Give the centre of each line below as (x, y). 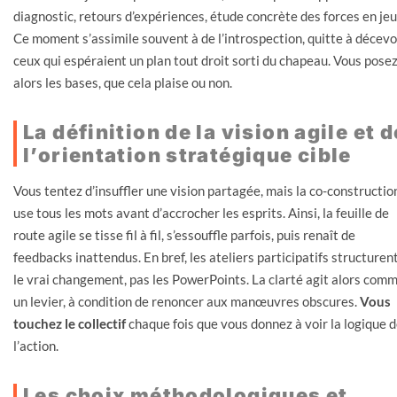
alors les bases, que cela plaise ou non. (123, 82)
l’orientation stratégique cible (187, 155)
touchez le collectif (70, 323)
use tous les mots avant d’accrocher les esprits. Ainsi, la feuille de (201, 212)
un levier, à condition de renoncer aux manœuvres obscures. (187, 301)
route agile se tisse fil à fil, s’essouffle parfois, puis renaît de (184, 234)
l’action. (36, 345)
